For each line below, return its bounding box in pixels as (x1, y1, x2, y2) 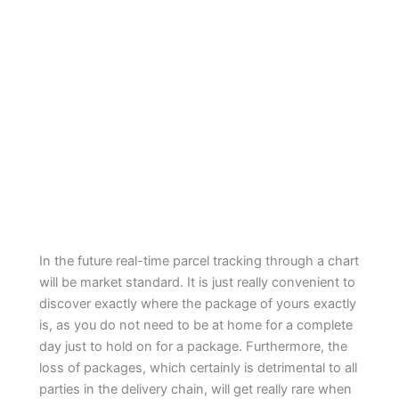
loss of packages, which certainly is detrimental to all (39, 360, 358, 377)
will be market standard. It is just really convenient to (39, 274, 356, 291)
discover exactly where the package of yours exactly (39, 296, 357, 313)
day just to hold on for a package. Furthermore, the (39, 338, 348, 355)
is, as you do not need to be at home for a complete (39, 317, 354, 334)
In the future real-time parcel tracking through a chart (39, 253, 360, 270)
